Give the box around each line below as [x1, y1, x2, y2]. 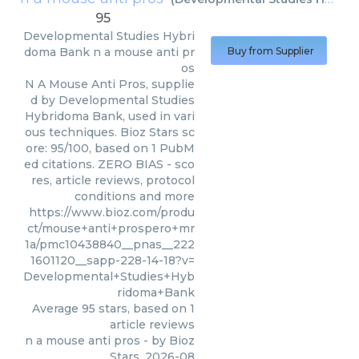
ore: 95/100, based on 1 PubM [26, 141, 195, 155]
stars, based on [95, 301, 190, 316]
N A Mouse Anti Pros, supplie [25, 77, 195, 91]
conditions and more [75, 189, 195, 204]
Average [32, 301, 82, 316]
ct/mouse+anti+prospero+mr [27, 221, 195, 236]
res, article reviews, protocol [31, 173, 195, 188]
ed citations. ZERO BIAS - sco [24, 157, 195, 171]
